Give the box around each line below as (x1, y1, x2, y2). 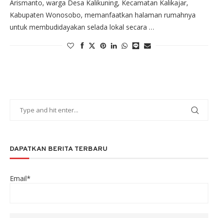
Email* (10, 174, 31, 183)
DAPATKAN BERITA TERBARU (10, 145, 108, 154)
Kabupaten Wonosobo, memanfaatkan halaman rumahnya (10, 10, 196, 20)
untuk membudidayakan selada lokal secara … (10, 22, 154, 32)
